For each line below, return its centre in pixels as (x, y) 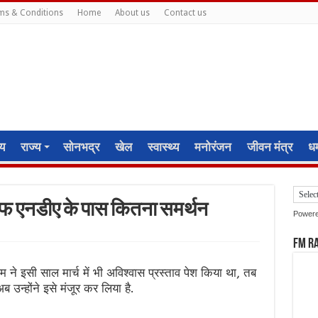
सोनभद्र (81, 147)
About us (132, 13)
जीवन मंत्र (269, 147)
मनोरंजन (213, 147)
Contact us (185, 13)
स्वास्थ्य (163, 147)
